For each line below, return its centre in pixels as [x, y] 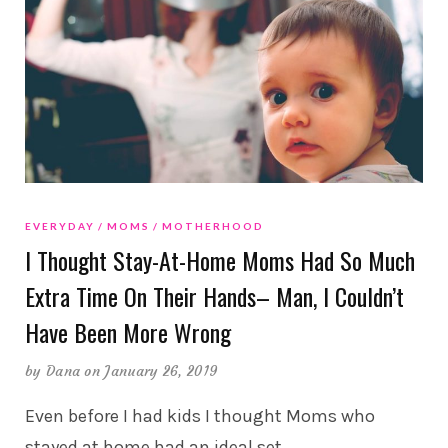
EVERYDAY [60, 225]
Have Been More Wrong [128, 331]
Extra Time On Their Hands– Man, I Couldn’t [214, 295]
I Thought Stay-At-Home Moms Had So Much [220, 259]
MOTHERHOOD [213, 225]
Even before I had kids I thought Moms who [200, 415]
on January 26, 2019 [151, 370]
